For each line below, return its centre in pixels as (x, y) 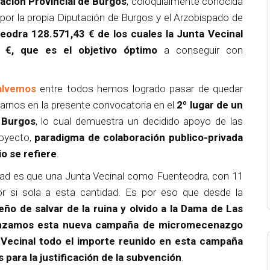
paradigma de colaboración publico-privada (139, 137)
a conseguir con (200, 50)
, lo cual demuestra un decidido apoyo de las (139, 121)
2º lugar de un (210, 105)
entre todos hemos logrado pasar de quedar (140, 88)
